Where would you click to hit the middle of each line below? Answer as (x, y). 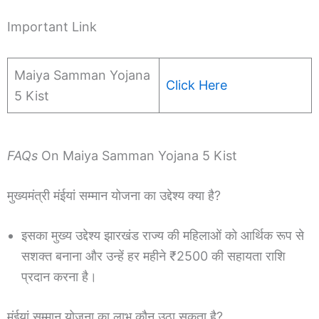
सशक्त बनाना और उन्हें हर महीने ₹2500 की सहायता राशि (153, 256)
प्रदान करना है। (59, 276)
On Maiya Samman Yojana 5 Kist (137, 155)
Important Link (52, 27)
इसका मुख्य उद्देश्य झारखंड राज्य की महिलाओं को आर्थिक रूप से (163, 235)
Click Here (197, 85)
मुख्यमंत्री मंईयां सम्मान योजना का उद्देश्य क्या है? (114, 195)
